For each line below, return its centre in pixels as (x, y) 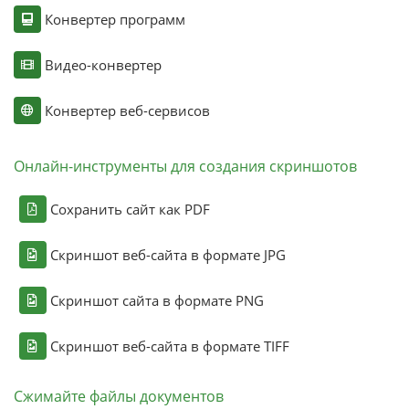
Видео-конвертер (103, 64)
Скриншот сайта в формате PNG (157, 300)
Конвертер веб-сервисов (127, 110)
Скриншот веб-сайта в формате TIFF (169, 346)
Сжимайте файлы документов (118, 396)
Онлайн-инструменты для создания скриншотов (185, 166)
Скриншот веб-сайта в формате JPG (168, 254)
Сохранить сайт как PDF (130, 209)
